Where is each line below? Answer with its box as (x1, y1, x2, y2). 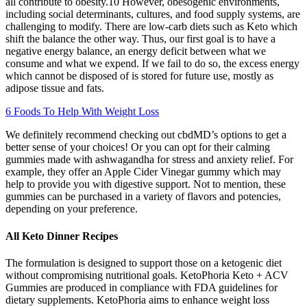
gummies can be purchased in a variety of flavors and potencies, (5, 191, 281, 203)
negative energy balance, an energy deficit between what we (5, 45, 266, 58)
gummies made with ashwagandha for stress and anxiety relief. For (5, 153, 293, 166)
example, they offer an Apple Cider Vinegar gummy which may (5, 166, 281, 178)
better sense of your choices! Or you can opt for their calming (5, 141, 270, 153)
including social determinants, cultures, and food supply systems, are (5, 8, 300, 21)
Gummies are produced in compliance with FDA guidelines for (5, 281, 278, 293)
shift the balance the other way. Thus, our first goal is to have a (5, 33, 275, 45)
